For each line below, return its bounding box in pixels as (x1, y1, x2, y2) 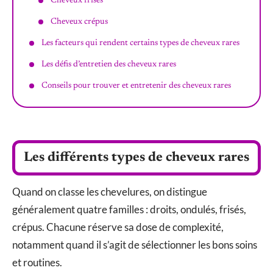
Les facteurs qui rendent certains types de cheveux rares (41, 39, 239, 48)
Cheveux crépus (51, 18, 108, 27)
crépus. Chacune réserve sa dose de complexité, (12, 220, 224, 233)
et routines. (12, 255, 62, 269)
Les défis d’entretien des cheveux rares (41, 60, 176, 69)
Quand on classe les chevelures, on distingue (12, 185, 207, 198)
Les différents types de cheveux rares (24, 151, 249, 165)
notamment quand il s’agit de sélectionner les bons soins (12, 238, 257, 251)
